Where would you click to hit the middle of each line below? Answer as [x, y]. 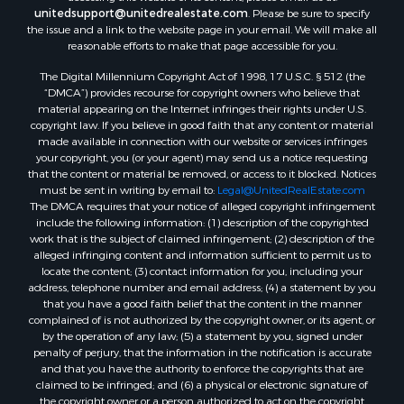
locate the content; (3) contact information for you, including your [202, 266]
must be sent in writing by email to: [128, 185]
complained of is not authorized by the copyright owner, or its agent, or [202, 315]
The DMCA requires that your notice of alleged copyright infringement [202, 202]
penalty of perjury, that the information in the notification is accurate [202, 348]
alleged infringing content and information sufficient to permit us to [202, 250]
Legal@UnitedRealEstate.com [291, 185]
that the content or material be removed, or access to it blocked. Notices [202, 169]
